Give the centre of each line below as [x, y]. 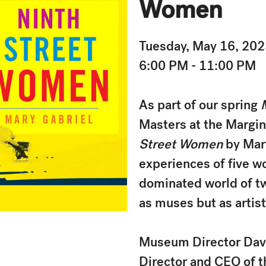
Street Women [182, 144]
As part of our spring [200, 105]
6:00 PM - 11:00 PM [197, 66]
